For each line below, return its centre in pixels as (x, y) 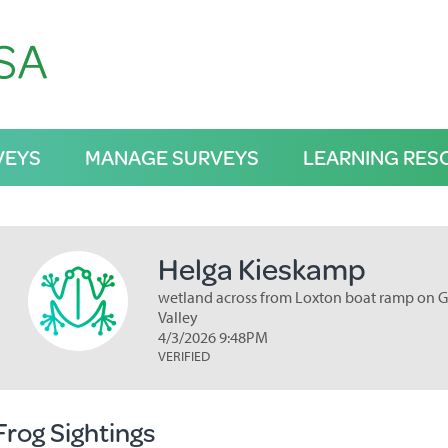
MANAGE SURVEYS (171, 157)
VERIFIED (183, 356)
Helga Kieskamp (261, 268)
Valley (177, 317)
